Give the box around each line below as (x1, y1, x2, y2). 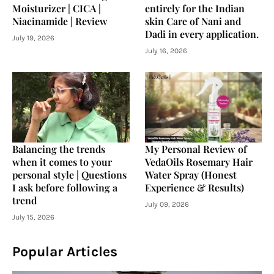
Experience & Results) (144, 180, 244, 194)
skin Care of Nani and (144, 14, 241, 28)
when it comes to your (12, 155, 112, 168)
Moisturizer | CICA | (12, 1, 101, 15)
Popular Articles (12, 243, 117, 260)
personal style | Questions (12, 168, 127, 181)
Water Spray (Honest (144, 168, 237, 181)
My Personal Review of (144, 142, 247, 155)
